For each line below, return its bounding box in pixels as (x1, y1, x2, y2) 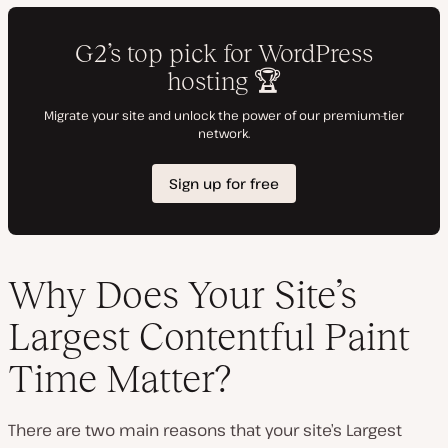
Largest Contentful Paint (8, 314, 410, 358)
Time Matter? (8, 356, 231, 400)
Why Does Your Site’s (8, 272, 357, 316)
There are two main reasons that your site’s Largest (8, 418, 402, 441)
